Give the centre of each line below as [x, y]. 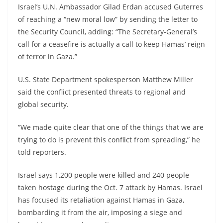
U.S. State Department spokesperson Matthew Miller [106, 79]
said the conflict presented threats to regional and [102, 92]
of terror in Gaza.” [48, 56]
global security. [43, 104]
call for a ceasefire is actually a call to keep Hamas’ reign [111, 44]
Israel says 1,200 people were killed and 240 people [104, 175]
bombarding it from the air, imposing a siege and [100, 212]
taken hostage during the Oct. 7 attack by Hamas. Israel [110, 187]
